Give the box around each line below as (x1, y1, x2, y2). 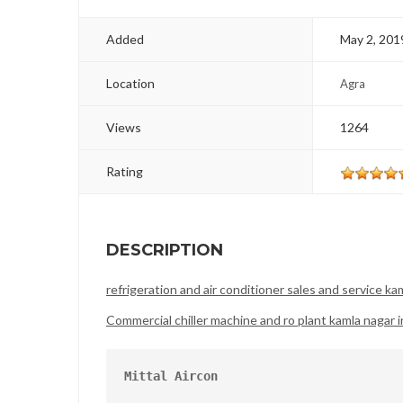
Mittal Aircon (124, 369, 218, 384)
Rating (106, 164, 143, 180)
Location (106, 76, 155, 92)
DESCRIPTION (106, 240, 223, 261)
